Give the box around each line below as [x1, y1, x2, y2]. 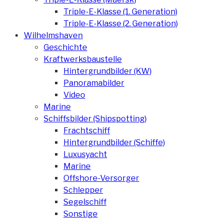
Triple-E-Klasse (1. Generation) [63, 6, 177, 16]
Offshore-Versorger [63, 173, 139, 183]
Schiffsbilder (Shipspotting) [44, 113, 147, 123]
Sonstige [63, 209, 98, 219]
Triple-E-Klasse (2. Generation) [63, 18, 178, 28]
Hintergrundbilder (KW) [63, 66, 152, 76]
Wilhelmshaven [24, 30, 83, 40]
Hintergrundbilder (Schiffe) [63, 137, 165, 147]
